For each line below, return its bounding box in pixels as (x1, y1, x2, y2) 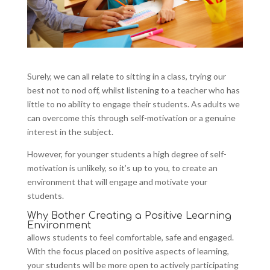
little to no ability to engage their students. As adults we (27, 98, 240, 109)
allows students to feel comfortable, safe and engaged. (27, 231, 234, 242)
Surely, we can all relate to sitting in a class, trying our (27, 71, 226, 81)
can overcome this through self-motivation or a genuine (27, 112, 236, 123)
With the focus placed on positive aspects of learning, (27, 245, 229, 256)
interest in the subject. (27, 126, 113, 137)
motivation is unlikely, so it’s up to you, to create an (27, 162, 218, 173)
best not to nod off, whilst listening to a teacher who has (27, 84, 240, 95)
